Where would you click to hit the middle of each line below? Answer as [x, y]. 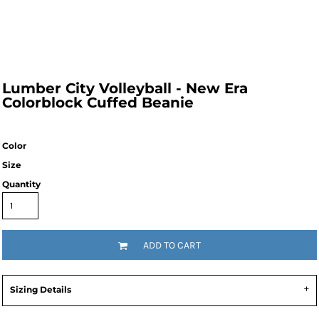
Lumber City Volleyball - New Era [125, 88]
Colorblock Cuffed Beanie [98, 103]
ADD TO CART [172, 246]
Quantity [21, 184]
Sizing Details [41, 289]
